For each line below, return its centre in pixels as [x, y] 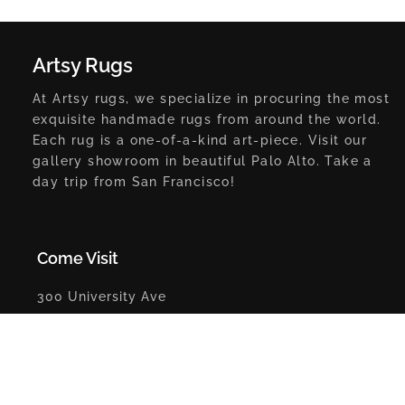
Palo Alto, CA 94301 [104, 322]
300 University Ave [102, 296]
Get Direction [84, 357]
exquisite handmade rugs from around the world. [207, 119]
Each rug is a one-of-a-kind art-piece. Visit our [200, 140]
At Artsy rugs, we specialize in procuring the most [211, 98]
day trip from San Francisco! [134, 181]
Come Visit [78, 258]
